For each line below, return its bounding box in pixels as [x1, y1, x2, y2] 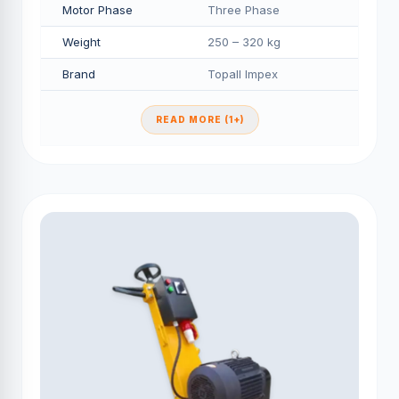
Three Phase [208, 3, 280, 17]
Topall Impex [208, 67, 278, 81]
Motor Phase [62, 3, 133, 17]
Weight [62, 35, 101, 49]
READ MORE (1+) [155, 114, 244, 125]
